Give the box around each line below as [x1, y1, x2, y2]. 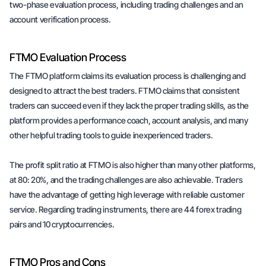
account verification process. [9, 14, 111, 24]
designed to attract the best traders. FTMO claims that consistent [9, 85, 240, 96]
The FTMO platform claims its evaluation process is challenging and [9, 71, 246, 81]
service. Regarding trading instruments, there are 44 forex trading [9, 204, 242, 214]
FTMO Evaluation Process [9, 51, 126, 64]
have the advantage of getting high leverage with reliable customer [9, 189, 245, 199]
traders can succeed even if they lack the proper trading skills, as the [9, 100, 249, 110]
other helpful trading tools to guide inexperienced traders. [9, 130, 216, 140]
